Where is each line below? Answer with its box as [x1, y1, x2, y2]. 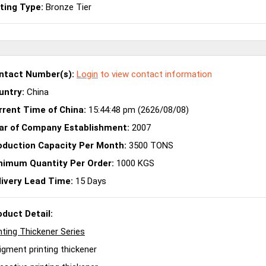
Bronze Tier [43, 1, 91, 12]
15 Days [73, 175, 106, 186]
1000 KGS [114, 157, 154, 169]
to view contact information [98, 68, 212, 80]
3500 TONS [126, 140, 173, 151]
